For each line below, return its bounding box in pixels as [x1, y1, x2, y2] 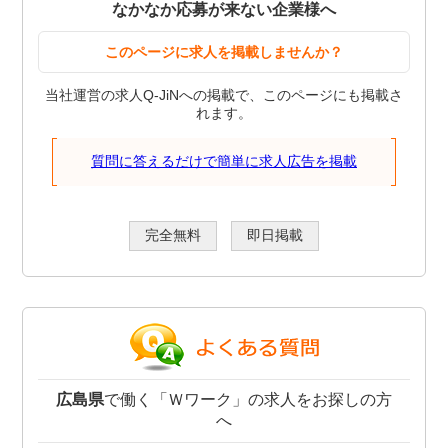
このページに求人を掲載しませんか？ [105, 44, 343, 61]
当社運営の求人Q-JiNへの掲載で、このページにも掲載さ [45, 87, 403, 104]
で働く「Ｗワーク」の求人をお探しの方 [104, 391, 392, 409]
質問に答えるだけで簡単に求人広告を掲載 [91, 153, 357, 170]
